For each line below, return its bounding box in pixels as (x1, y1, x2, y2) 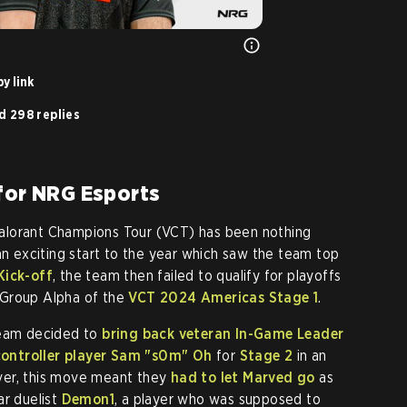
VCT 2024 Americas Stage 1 (128, 289, 319, 307)
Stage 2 (239, 347, 293, 365)
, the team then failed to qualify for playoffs (53, 267, 342, 285)
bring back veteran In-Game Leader (102, 325, 344, 343)
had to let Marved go (170, 369, 315, 387)
